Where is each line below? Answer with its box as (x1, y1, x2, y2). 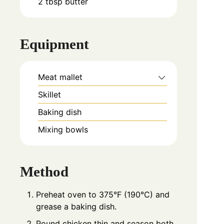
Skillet (38, 89, 61, 99)
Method (20, 163, 68, 180)
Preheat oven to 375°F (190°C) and (36, 189, 169, 200)
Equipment (20, 35, 89, 52)
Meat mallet (38, 71, 82, 82)
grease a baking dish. (36, 201, 116, 212)
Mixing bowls (38, 124, 88, 134)
